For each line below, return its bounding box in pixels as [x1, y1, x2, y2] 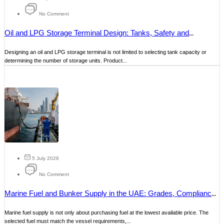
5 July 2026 [32, 155, 59, 161]
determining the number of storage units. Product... [4, 57, 127, 63]
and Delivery [4, 198, 45, 207]
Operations [4, 37, 40, 46]
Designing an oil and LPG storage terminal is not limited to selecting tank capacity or [4, 48, 206, 55]
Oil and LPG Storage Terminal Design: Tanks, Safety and [4, 28, 189, 37]
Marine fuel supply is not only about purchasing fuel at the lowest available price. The [4, 209, 208, 215]
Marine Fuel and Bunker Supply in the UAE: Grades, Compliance [4, 188, 215, 197]
